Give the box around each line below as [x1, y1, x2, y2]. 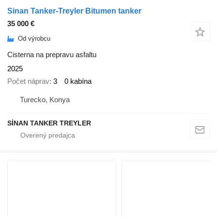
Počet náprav [7, 77, 49, 86]
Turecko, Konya [20, 95, 70, 104]
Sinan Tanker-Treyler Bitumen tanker [7, 6, 141, 15]
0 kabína [64, 77, 92, 86]
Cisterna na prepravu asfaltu [7, 50, 96, 59]
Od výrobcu [18, 35, 50, 43]
